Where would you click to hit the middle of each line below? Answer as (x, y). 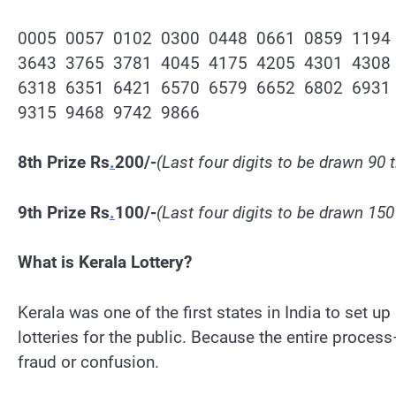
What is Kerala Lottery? (105, 263)
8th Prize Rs (64, 163)
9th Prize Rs (64, 212)
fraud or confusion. (88, 362)
